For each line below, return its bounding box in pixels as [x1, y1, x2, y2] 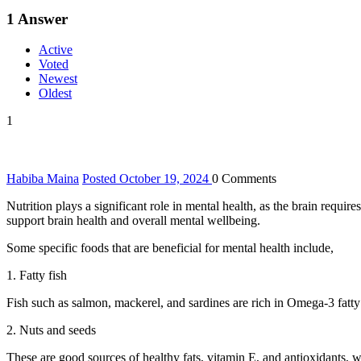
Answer [15, 10, 68, 27]
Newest [39, 72, 77, 86]
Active [39, 43, 73, 57]
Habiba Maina [6, 172, 79, 186]
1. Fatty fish [6, 268, 67, 283]
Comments [218, 172, 276, 186]
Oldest [39, 86, 72, 101]
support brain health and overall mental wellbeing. [6, 214, 260, 228]
